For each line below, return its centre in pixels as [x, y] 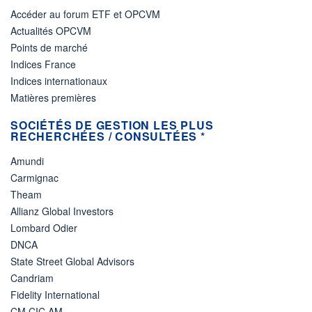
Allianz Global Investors [62, 211]
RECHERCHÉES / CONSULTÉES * [108, 136]
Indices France [43, 64]
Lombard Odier [44, 227]
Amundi [27, 161]
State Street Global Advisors [72, 261]
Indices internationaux [59, 80]
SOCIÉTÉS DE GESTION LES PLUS [112, 125]
